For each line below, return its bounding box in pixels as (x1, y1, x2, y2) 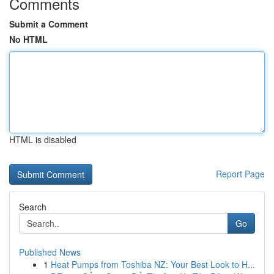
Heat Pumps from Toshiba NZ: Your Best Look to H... (51, 258, 255, 270)
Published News (19, 246, 81, 258)
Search (19, 201, 46, 213)
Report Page (216, 168, 265, 180)
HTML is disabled (9, 133, 76, 146)
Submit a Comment (9, 18, 88, 30)
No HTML (9, 33, 48, 45)
